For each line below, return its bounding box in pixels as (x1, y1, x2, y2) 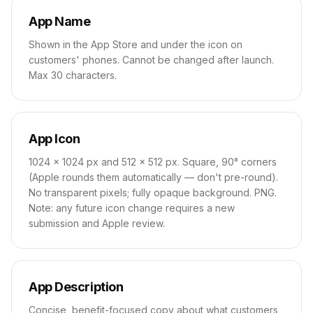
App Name (29, 14, 91, 29)
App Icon (29, 131, 80, 146)
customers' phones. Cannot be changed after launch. (29, 54, 274, 66)
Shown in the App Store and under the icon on (29, 38, 242, 50)
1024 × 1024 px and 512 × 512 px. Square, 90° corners (29, 156, 277, 168)
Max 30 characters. (29, 69, 117, 81)
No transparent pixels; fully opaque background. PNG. (29, 187, 277, 198)
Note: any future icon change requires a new (29, 202, 235, 214)
